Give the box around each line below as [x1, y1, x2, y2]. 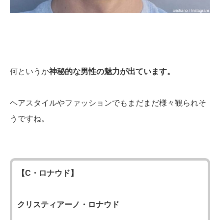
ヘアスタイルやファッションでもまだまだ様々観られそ [10, 98, 206, 107]
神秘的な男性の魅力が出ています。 [49, 67, 175, 76]
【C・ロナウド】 [17, 168, 78, 177]
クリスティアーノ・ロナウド [17, 200, 119, 209]
